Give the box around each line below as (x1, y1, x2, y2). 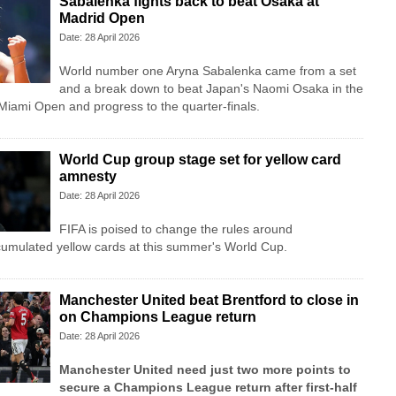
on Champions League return (58, 309, 256, 325)
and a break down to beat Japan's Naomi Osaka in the (58, 81, 363, 96)
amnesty (58, 169, 117, 185)
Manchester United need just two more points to (58, 362, 351, 377)
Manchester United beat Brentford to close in (58, 293, 359, 308)
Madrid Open (58, 11, 145, 27)
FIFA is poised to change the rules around (58, 222, 293, 237)
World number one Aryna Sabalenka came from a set (58, 64, 356, 79)
